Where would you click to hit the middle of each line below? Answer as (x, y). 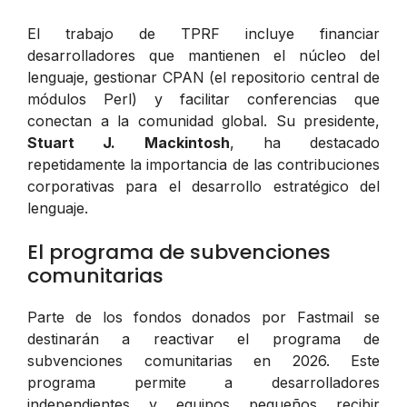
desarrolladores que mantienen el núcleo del (203, 55)
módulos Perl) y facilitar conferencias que (203, 99)
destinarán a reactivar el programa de (203, 338)
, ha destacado (304, 142)
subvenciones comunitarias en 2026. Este (203, 360)
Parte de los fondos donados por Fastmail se (203, 317)
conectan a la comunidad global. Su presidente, (203, 120)
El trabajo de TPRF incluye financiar (203, 33)
